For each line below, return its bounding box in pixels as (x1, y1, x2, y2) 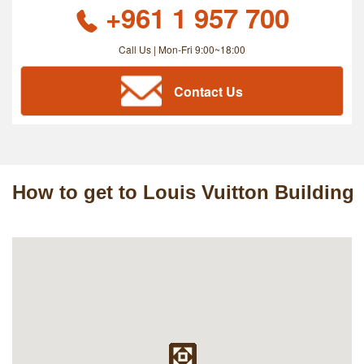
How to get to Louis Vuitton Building (12, 181, 354, 204)
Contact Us (174, 81, 243, 101)
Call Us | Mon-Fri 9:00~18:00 (119, 42, 245, 57)
